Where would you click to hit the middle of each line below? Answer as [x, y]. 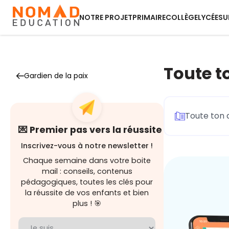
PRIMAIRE [149, 17]
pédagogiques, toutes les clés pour [87, 182]
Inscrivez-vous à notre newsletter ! [87, 146]
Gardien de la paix [56, 76]
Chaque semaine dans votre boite [87, 161]
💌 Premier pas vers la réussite [90, 130]
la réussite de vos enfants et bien [87, 193]
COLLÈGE [182, 17]
